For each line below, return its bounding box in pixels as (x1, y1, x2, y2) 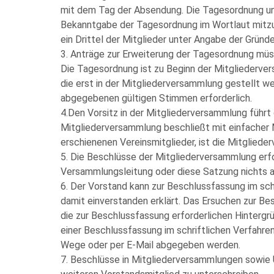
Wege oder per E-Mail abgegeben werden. (61, 239, 240, 251)
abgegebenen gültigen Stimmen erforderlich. (61, 92, 252, 104)
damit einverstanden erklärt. (61, 195, 180, 207)
